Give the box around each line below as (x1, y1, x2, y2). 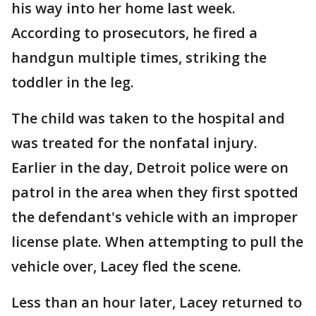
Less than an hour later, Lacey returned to (11, 293, 302, 312)
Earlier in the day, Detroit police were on (11, 158, 288, 177)
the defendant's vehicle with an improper (11, 207, 298, 226)
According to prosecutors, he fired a (11, 23, 257, 42)
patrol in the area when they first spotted (11, 183, 298, 202)
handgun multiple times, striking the (11, 48, 267, 67)
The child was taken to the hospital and (11, 109, 285, 128)
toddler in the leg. (11, 73, 138, 92)
